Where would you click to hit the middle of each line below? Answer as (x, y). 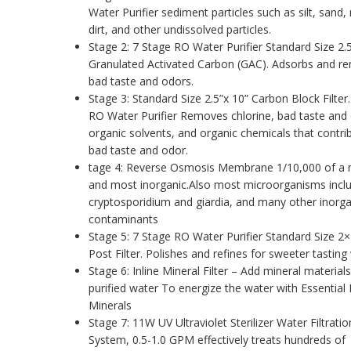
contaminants (123, 219)
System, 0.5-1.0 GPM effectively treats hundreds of (217, 340)
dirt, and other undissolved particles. (179, 30)
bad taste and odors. (141, 81)
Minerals (110, 306)
